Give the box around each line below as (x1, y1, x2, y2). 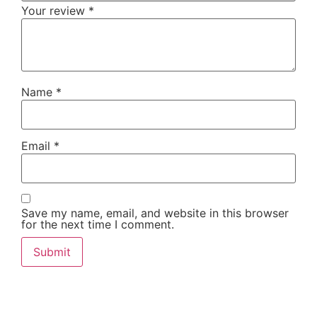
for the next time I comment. (21, 217, 174, 231)
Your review (21, 4, 88, 18)
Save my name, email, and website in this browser (21, 205, 289, 220)
